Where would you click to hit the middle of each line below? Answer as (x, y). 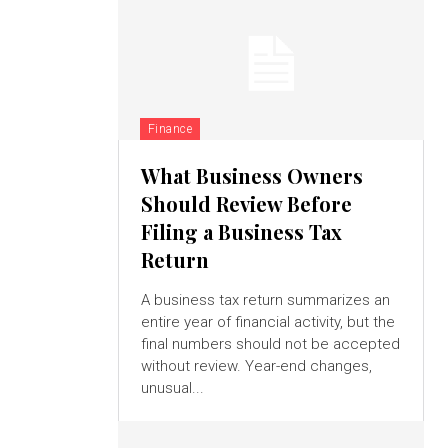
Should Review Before (246, 204)
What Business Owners (251, 176)
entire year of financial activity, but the (267, 322)
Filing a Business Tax (241, 232)
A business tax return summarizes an (265, 300)
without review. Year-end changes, (256, 366)
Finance (170, 129)
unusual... (172, 388)
